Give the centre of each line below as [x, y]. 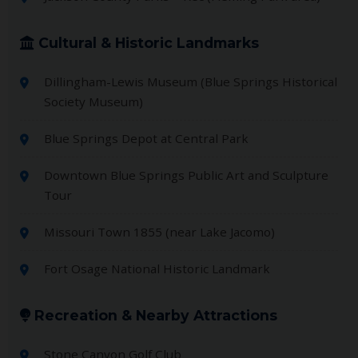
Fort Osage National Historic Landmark [157, 268]
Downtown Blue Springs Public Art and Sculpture [186, 175]
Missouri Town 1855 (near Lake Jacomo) [159, 231]
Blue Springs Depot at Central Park [146, 138]
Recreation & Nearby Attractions [154, 315]
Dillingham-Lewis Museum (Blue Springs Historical [191, 81]
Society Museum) [93, 101]
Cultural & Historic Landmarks [147, 42]
